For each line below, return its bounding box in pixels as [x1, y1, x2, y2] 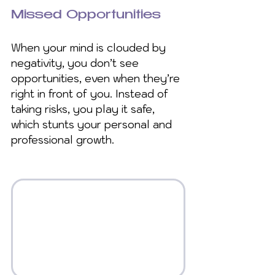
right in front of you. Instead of [11, 87, 171, 101]
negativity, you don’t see [11, 56, 142, 71]
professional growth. [11, 133, 114, 147]
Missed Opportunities [11, 9, 161, 23]
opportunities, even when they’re [11, 72, 183, 86]
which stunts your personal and [11, 118, 175, 132]
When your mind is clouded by [11, 41, 169, 55]
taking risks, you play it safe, [11, 103, 158, 117]
